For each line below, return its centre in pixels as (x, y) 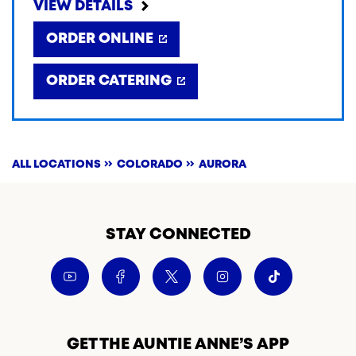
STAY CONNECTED (178, 235)
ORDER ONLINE (100, 39)
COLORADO (150, 164)
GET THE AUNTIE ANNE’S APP (178, 344)
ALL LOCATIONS (56, 164)
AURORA (222, 164)
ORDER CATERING (109, 81)
